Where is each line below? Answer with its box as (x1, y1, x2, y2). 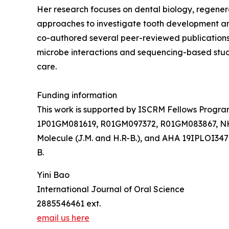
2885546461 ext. (37, 198, 101, 209)
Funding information (37, 89, 117, 100)
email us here (37, 212, 89, 223)
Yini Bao (37, 169, 70, 180)
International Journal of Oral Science (37, 184, 185, 194)
